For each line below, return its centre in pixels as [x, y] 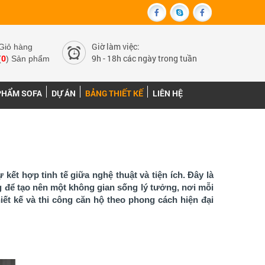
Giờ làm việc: [115, 46]
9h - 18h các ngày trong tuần [144, 58]
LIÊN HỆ [168, 93]
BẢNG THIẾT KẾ [114, 93]
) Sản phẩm [28, 58]
